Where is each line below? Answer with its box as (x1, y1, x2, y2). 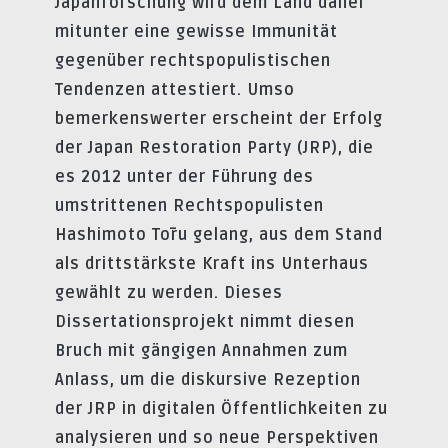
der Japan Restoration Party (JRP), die (55, 137, 374, 158)
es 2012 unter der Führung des (55, 166, 314, 187)
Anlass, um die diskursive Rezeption (55, 369, 361, 390)
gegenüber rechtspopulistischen (55, 50, 331, 71)
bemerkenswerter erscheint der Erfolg (55, 108, 383, 129)
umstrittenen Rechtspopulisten (55, 195, 324, 216)
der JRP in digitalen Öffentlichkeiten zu (55, 398, 388, 419)
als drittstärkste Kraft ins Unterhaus (55, 253, 369, 274)
